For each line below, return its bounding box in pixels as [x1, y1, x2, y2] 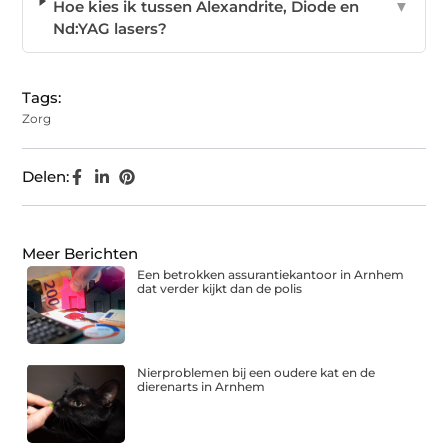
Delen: [22, 167, 70, 187]
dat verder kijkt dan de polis [137, 281, 303, 297]
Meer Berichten [22, 244, 139, 264]
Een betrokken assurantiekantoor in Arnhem [137, 267, 405, 283]
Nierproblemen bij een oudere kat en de [137, 365, 376, 381]
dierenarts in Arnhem [137, 379, 266, 395]
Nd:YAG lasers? [53, 19, 168, 39]
